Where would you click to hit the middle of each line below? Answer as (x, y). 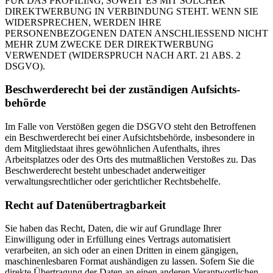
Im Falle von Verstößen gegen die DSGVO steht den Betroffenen (130, 126)
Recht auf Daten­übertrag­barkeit (85, 205)
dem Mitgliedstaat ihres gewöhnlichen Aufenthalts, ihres (112, 148)
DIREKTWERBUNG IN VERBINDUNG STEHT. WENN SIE (132, 11)
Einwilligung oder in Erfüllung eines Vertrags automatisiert (118, 239)
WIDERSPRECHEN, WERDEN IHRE (83, 22)
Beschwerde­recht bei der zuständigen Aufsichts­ (122, 90)
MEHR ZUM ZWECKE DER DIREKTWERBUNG (109, 44)
